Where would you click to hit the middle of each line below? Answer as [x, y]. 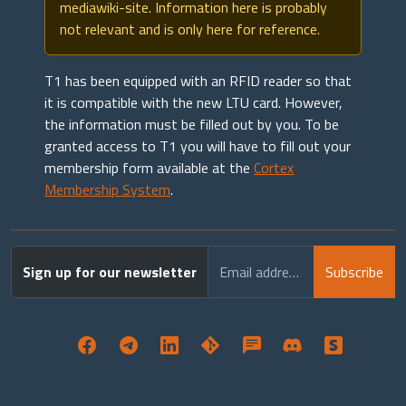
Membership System [108, 189]
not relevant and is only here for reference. [190, 29]
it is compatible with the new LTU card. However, [194, 102]
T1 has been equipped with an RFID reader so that [198, 81]
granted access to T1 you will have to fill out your [198, 146]
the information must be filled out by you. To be [192, 124]
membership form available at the [150, 168]
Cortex [274, 168]
